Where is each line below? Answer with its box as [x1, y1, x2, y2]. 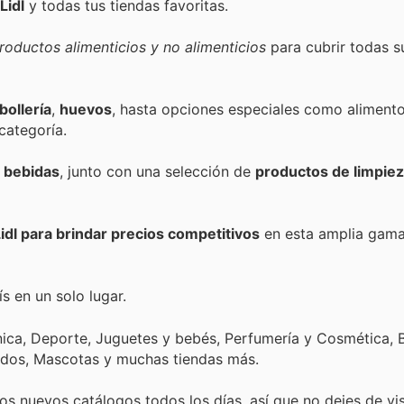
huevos [60, 99, 112, 118]
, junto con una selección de [60, 162, 255, 181]
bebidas [4, 162, 60, 181]
